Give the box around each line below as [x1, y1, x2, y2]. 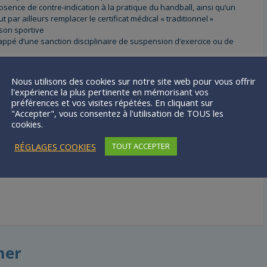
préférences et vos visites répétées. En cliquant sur [11, 97, 213, 108]
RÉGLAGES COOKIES [14, 140, 96, 153]
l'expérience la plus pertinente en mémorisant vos [11, 86, 209, 98]
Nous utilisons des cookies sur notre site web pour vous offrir [11, 75, 256, 87]
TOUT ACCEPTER [112, 141, 170, 151]
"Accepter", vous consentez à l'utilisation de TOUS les [11, 107, 223, 119]
